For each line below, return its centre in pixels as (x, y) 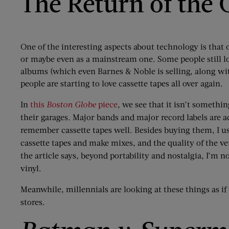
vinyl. (31, 168)
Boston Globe (71, 104)
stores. (33, 202)
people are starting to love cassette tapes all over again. (122, 83)
